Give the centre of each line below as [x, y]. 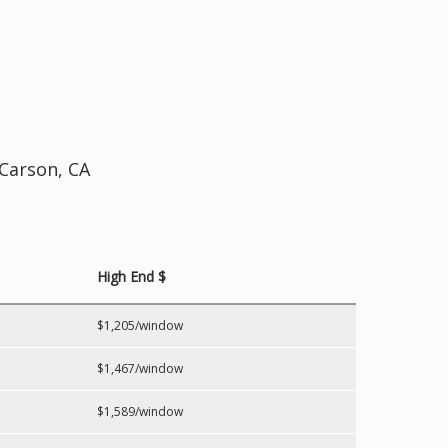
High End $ [131, 276]
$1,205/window [140, 325]
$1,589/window [140, 411]
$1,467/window [140, 368]
